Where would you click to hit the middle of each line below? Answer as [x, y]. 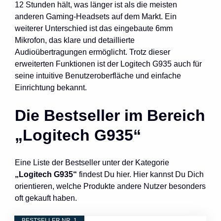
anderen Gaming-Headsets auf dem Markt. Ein [96, 16]
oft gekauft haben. [46, 198]
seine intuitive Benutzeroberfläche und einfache [98, 75]
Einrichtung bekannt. [51, 87]
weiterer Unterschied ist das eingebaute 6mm [94, 28]
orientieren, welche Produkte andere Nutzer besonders [110, 186]
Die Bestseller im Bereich [110, 115]
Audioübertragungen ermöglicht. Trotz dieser [92, 52]
